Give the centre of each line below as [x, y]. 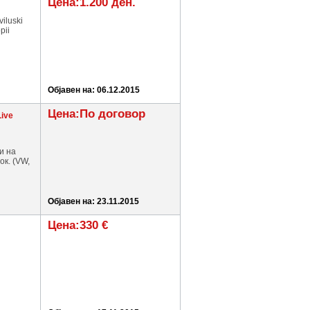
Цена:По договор [97, 114]
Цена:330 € [78, 225]
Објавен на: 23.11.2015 [93, 201]
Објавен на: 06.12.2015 [94, 90]
